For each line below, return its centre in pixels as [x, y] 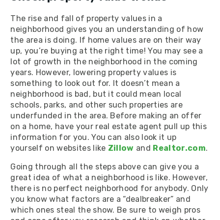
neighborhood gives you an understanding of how [107, 29]
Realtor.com [179, 148]
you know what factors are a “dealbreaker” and [100, 199]
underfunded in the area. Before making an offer [106, 115]
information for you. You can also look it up [94, 137]
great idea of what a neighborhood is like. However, [109, 177]
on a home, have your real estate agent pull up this [109, 126]
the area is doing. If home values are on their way [106, 40]
